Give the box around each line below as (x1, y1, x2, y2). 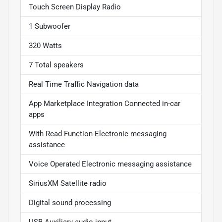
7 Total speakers (29, 60, 84, 70)
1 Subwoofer (29, 22, 70, 31)
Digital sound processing (29, 198, 111, 208)
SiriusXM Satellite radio (29, 179, 107, 188)
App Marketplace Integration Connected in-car (29, 99, 180, 109)
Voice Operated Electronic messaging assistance (29, 160, 192, 169)
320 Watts (29, 41, 62, 51)
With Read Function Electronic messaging (29, 129, 166, 139)
